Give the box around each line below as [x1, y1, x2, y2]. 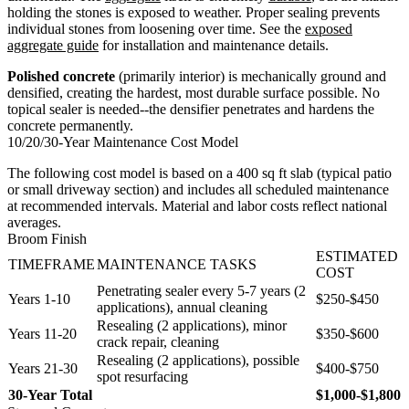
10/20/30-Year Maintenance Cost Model [7, 133, 238, 150]
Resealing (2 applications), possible [97, 351, 299, 368]
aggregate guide [7, 37, 99, 53]
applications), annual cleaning [97, 299, 267, 315]
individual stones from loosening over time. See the [7, 20, 305, 37]
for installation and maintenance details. [99, 37, 329, 53]
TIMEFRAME [8, 256, 95, 272]
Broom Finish [7, 230, 87, 246]
